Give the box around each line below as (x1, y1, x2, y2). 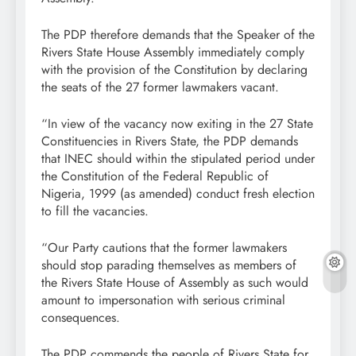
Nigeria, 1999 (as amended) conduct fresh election (41, 184, 315, 203)
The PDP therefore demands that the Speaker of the (41, 25, 315, 44)
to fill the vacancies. (41, 202, 149, 221)
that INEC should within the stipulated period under (41, 149, 315, 168)
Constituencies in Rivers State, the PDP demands (41, 132, 298, 151)
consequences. (41, 308, 120, 327)
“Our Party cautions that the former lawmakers (41, 238, 287, 257)
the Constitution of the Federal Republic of (41, 167, 269, 186)
